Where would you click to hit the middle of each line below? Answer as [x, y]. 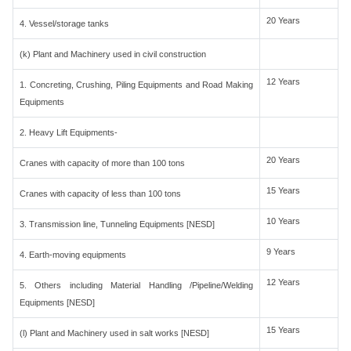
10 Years [283, 221]
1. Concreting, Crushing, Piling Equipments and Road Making [136, 85]
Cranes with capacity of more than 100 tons [102, 163]
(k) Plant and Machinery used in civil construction [113, 54]
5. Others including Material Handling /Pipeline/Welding [136, 285]
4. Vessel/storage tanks [64, 24]
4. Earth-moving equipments [73, 255]
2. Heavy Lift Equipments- [69, 132]
